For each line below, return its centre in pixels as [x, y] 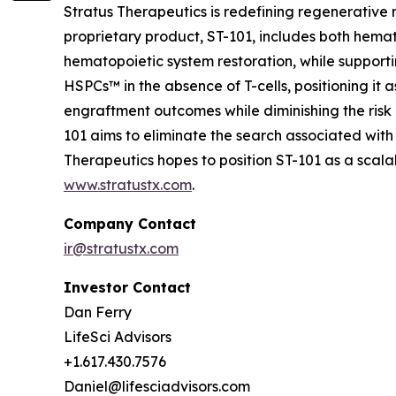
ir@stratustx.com [121, 249]
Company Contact [130, 224]
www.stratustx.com [128, 185]
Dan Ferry [98, 312]
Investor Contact [127, 288]
